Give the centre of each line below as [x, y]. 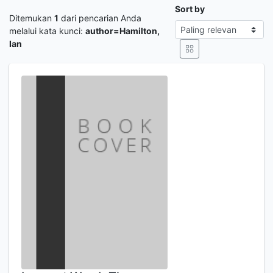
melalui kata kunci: [47, 30]
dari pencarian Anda [100, 18]
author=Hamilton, [122, 30]
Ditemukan [32, 18]
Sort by [190, 9]
